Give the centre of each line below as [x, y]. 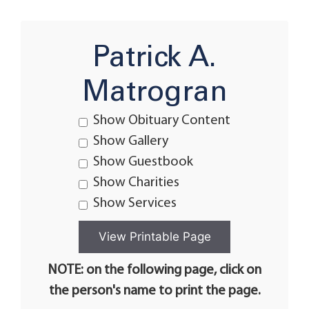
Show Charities [136, 183]
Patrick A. [154, 59]
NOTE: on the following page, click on [154, 270]
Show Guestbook [143, 162]
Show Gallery [131, 141]
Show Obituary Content [162, 121]
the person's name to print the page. [154, 291]
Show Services [135, 203]
